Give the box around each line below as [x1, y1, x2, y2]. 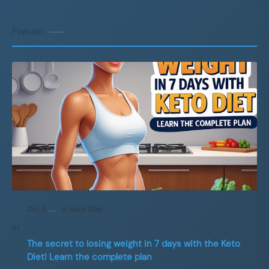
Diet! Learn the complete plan [27, 250, 152, 263]
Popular [12, 25, 43, 38]
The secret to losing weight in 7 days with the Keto [27, 237, 240, 250]
